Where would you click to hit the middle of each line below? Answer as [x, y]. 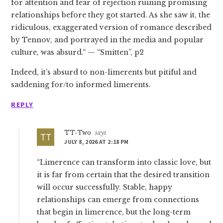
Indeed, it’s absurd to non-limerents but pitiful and [104, 72]
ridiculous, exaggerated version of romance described [111, 27]
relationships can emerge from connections [118, 200]
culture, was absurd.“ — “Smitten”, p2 [78, 52]
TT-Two [78, 133]
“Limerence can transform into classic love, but [124, 162]
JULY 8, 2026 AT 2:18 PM [97, 142]
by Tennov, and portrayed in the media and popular [108, 40]
